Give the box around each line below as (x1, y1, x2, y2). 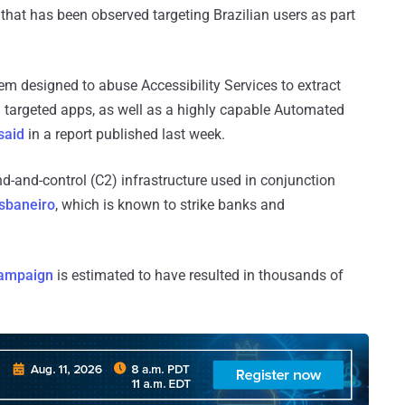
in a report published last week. (24, 126, 225, 144)
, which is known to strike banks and (55, 196, 285, 214)
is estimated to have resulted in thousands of (53, 267, 344, 285)
